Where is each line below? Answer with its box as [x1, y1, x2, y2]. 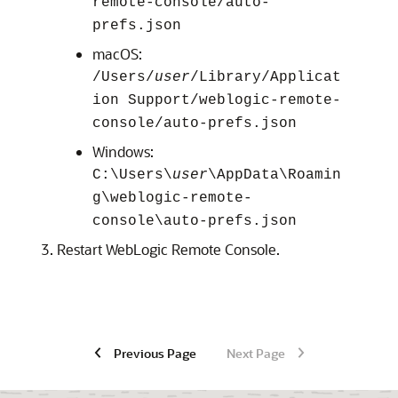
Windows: [92, 142, 154, 161]
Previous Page [113, 345, 196, 361]
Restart [57, 240, 106, 259]
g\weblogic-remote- [92, 190, 252, 206]
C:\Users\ [92, 167, 172, 183]
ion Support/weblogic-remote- [92, 92, 341, 108]
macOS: [92, 44, 142, 63]
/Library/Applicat [190, 69, 341, 85]
